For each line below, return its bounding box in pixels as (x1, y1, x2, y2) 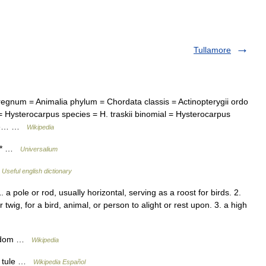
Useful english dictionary (2, 167, 72, 175)
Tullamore (194, 45, 231, 55)
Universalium (20, 145, 58, 153)
